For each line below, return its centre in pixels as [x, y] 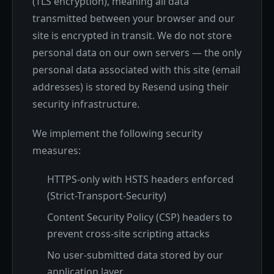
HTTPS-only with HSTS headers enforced [140, 179]
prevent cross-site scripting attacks [128, 234]
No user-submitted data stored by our [135, 255]
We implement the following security [117, 133]
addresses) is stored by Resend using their [131, 87]
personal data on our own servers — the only [137, 53]
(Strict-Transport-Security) [107, 196]
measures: [57, 150]
